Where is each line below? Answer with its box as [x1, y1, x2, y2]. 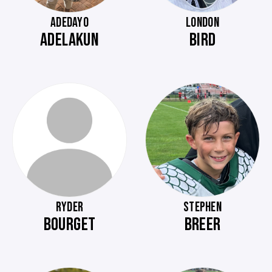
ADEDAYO [50, 15, 89, 31]
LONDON [186, 15, 219, 31]
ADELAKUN [40, 29, 99, 51]
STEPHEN [183, 199, 222, 216]
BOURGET [43, 214, 96, 236]
